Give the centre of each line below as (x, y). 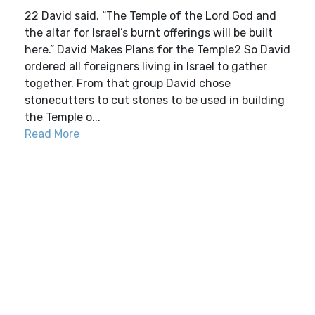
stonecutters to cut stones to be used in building (155, 100)
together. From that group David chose (128, 83)
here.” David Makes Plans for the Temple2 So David (157, 50)
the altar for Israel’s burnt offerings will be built (149, 33)
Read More (52, 134)
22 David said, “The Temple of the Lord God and (150, 16)
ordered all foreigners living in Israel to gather (146, 66)
